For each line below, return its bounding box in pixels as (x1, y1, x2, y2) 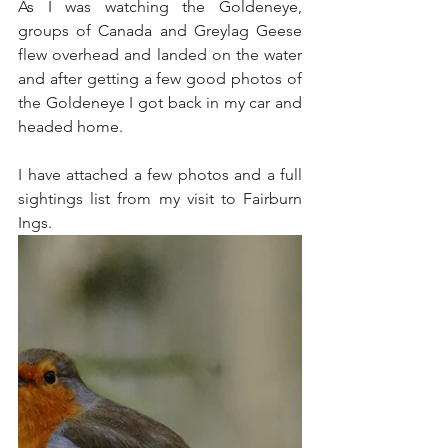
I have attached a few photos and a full (18, 164, 302, 184)
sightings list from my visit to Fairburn (18, 188, 302, 208)
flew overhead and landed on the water (18, 44, 302, 64)
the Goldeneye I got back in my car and (18, 92, 302, 112)
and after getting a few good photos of (18, 68, 302, 88)
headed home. (18, 116, 123, 136)
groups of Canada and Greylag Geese (18, 20, 302, 40)
